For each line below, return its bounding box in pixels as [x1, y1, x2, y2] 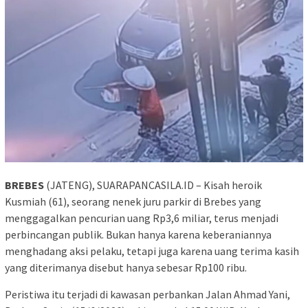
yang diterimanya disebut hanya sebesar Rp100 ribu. [5, 260, 247, 274]
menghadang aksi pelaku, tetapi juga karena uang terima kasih [5, 243, 299, 258]
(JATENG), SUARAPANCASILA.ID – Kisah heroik [44, 177, 262, 192]
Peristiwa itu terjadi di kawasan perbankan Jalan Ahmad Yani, [5, 287, 290, 301]
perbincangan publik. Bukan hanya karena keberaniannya [5, 227, 272, 241]
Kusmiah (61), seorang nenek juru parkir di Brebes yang [5, 194, 261, 208]
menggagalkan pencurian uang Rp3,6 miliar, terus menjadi [5, 210, 278, 225]
